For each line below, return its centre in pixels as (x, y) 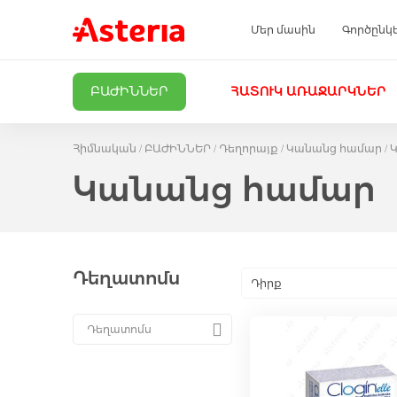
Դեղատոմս (126, 278)
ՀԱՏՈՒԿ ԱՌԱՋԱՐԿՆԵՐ (308, 91)
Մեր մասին (283, 30)
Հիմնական (105, 148)
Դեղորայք (249, 148)
